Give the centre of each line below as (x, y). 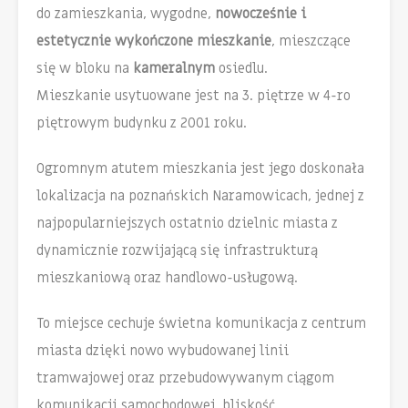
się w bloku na (85, 69)
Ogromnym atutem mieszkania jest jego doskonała (200, 169)
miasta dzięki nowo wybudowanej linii (163, 351)
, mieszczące (311, 41)
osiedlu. (241, 69)
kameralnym (174, 69)
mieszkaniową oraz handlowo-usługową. (167, 278)
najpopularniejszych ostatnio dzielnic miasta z (187, 224)
